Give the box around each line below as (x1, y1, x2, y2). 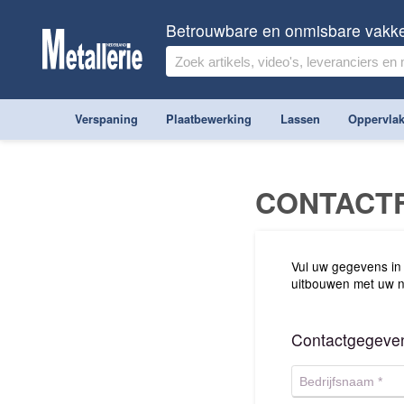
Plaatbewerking (166, 111, 252, 127)
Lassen (280, 111, 320, 127)
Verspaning (75, 111, 138, 127)
